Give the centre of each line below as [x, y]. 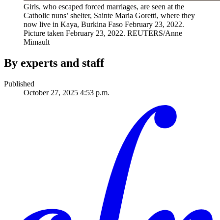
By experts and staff [54, 63]
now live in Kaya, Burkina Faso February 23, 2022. [104, 25]
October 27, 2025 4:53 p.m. [67, 93]
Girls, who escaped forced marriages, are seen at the [104, 7]
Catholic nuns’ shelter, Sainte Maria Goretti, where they [109, 16]
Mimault [37, 42]
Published [19, 84]
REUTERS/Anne [155, 33]
